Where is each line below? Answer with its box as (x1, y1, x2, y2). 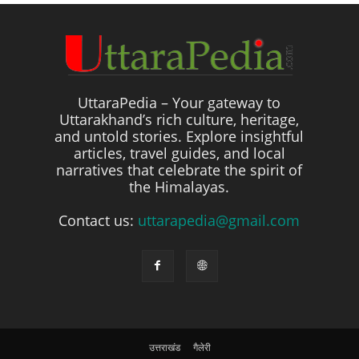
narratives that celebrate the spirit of (56, 159, 303, 179)
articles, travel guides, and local (73, 143, 285, 163)
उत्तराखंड (148, 340, 180, 354)
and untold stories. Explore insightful (54, 126, 305, 146)
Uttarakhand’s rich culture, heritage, (59, 109, 300, 129)
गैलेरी (192, 340, 211, 354)
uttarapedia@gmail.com (138, 210, 301, 230)
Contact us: (58, 210, 139, 230)
